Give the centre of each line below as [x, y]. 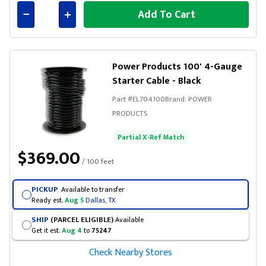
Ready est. [48, 200]
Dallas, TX [100, 200]
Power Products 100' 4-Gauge [177, 67]
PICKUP [45, 189]
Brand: [177, 99]
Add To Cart [166, 15]
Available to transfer [93, 189]
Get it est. [46, 230]
